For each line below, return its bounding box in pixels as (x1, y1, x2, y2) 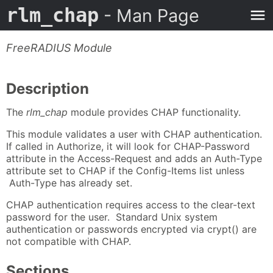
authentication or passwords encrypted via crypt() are (6, 223, 257, 236)
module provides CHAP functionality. (68, 106, 241, 119)
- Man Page (99, 5, 199, 26)
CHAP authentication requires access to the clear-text (6, 199, 255, 211)
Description (6, 80, 89, 97)
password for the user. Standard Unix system (6, 211, 218, 224)
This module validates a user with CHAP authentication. (6, 128, 262, 141)
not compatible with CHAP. (6, 235, 131, 248)
